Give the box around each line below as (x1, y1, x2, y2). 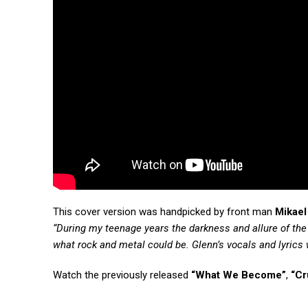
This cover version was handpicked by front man (53, 206, 275, 219)
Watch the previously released (53, 269, 191, 282)
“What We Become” (191, 269, 286, 282)
